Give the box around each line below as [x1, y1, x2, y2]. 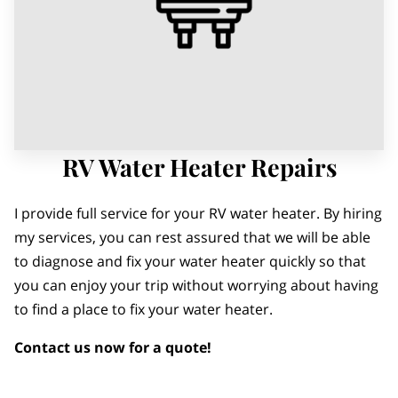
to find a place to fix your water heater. [14, 299, 273, 320]
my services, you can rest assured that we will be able [14, 227, 370, 248]
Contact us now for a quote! [14, 338, 211, 358]
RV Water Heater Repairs [61, 151, 337, 183]
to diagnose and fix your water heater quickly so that [14, 251, 366, 272]
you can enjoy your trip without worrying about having [14, 275, 378, 296]
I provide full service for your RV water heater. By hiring [14, 203, 382, 224]
